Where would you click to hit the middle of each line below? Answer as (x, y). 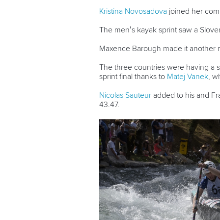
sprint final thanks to (133, 76)
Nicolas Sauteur (125, 95)
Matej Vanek (188, 76)
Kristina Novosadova (133, 11)
